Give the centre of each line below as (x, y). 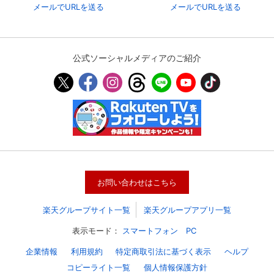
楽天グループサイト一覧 (86, 209)
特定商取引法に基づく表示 (164, 251)
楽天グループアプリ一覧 (188, 209)
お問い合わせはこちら (137, 182)
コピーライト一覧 (99, 267)
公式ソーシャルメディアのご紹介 (137, 57)
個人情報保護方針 (175, 267)
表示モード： (96, 230)
